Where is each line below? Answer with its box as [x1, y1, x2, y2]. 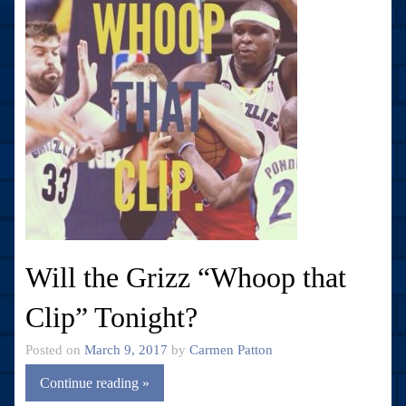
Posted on [25, 341, 84, 357]
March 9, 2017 [84, 341, 168, 357]
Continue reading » [40, 374, 150, 391]
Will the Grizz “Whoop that [25, 260, 346, 294]
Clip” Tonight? [25, 300, 198, 333]
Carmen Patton [189, 341, 273, 357]
